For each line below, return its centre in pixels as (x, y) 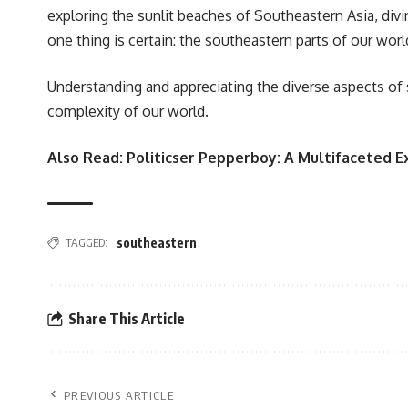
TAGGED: (87, 243)
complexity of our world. (128, 112)
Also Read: (87, 158)
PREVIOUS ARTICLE (119, 396)
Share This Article (127, 318)
